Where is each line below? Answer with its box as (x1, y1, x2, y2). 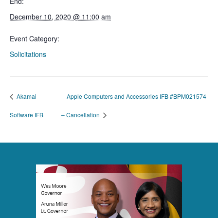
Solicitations (10, 49, 46, 59)
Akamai (15, 92, 36, 101)
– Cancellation (61, 110, 101, 119)
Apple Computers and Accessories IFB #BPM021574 (66, 92, 206, 101)
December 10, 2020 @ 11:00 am (10, 12, 111, 21)
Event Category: (10, 34, 59, 43)
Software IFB (10, 110, 43, 119)
